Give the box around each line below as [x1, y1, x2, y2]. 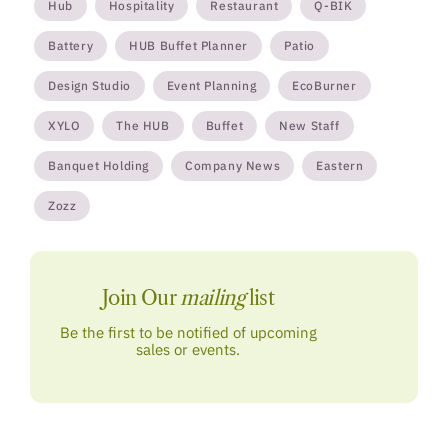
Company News [185, 158, 281, 174]
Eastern [316, 158, 364, 174]
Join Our [101, 286, 181, 311]
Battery [48, 38, 94, 54]
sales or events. [136, 340, 240, 360]
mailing [180, 286, 245, 311]
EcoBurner [292, 78, 357, 94]
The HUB [116, 118, 170, 134]
